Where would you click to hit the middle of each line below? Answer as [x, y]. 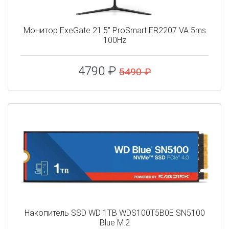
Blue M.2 [114, 223]
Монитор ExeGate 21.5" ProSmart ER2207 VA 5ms [114, 31]
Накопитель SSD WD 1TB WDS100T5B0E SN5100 [114, 213]
